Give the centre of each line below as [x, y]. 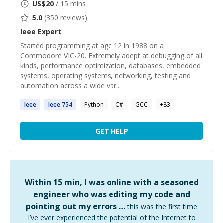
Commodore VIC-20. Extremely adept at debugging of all [111, 56]
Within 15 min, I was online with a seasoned [111, 182]
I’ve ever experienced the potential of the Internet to [111, 217]
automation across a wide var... [71, 85]
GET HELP [111, 131]
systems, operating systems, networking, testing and [106, 75]
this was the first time [162, 206]
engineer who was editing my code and [111, 194]
